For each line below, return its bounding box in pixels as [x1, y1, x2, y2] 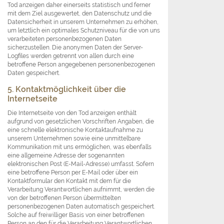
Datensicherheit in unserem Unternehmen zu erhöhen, [7, 18, 158, 26]
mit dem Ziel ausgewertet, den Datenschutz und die [7, 9, 151, 17]
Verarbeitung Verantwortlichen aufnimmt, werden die [7, 185, 154, 193]
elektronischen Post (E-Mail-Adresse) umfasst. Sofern [7, 160, 154, 168]
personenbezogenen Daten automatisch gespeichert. [7, 202, 155, 210]
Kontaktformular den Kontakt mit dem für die [7, 177, 131, 185]
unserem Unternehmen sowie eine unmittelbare [7, 134, 140, 142]
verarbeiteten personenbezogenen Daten [7, 35, 121, 43]
